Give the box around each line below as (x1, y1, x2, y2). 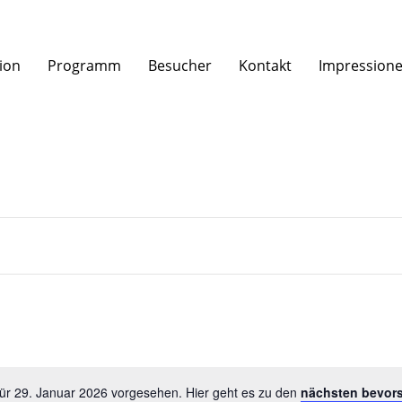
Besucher (148, 56, 212, 75)
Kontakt (239, 56, 292, 75)
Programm (48, 56, 121, 75)
